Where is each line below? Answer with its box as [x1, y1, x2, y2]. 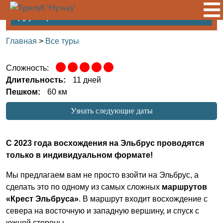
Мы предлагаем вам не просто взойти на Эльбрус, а [6, 171, 199, 179]
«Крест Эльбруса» [6, 195, 79, 203]
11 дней [73, 76, 101, 84]
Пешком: [6, 88, 40, 96]
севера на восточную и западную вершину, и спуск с [6, 207, 199, 215]
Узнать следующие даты [70, 107, 153, 115]
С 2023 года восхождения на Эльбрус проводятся [6, 139, 204, 147]
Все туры [45, 37, 79, 45]
